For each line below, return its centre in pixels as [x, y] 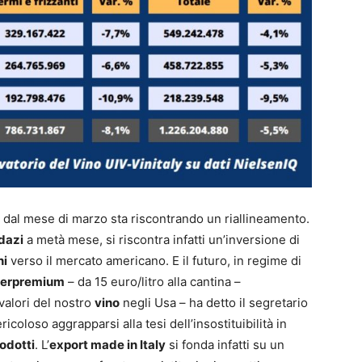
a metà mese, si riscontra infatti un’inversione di [162, 239]
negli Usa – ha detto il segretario [214, 302]
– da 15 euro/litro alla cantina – [153, 281]
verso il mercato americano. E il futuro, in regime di [154, 260]
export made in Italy [107, 344]
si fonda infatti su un [225, 344]
